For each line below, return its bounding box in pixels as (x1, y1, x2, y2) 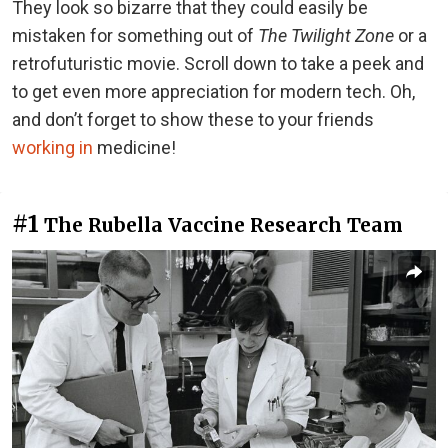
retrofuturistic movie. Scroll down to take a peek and (12, 53, 424, 74)
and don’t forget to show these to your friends (12, 109, 374, 130)
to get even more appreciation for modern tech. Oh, (12, 81, 415, 102)
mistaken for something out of (12, 25, 258, 46)
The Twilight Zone (258, 25, 394, 46)
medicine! (93, 137, 176, 158)
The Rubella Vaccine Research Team (44, 213, 403, 237)
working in (12, 137, 93, 158)
